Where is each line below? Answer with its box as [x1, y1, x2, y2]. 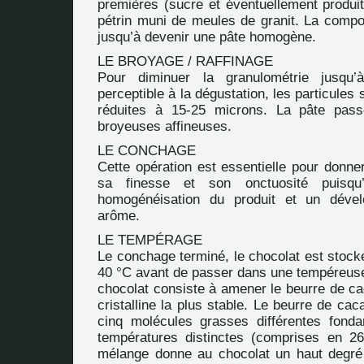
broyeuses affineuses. [97, 119, 232, 134]
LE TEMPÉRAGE [97, 232, 202, 248]
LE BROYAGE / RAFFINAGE [97, 54, 273, 69]
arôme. [97, 208, 140, 223]
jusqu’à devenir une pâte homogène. [97, 29, 316, 45]
